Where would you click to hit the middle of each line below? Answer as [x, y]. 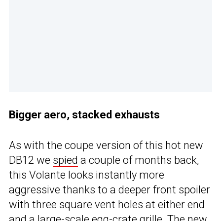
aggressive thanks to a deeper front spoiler [110, 190]
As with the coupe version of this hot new [106, 146]
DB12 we [31, 160]
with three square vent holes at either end [107, 205]
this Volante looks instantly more [87, 175]
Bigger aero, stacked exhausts [84, 115]
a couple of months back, [138, 160]
